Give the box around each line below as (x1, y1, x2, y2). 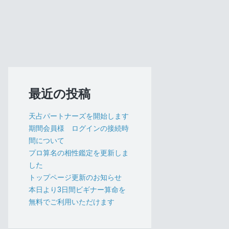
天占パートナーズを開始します (29, 111, 129, 121)
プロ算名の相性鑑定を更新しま (29, 148, 129, 157)
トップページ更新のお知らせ (29, 172, 122, 182)
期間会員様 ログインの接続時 (29, 123, 129, 133)
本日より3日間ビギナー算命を (29, 185, 126, 194)
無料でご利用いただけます (29, 197, 114, 207)
